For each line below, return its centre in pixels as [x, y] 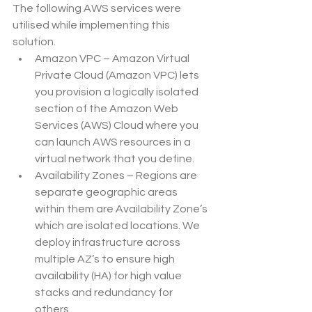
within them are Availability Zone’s [122, 209]
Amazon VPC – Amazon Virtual [113, 59]
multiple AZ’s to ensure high [106, 259]
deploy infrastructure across [109, 243]
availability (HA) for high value [109, 276]
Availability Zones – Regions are [117, 176]
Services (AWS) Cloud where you [118, 126]
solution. [34, 42]
